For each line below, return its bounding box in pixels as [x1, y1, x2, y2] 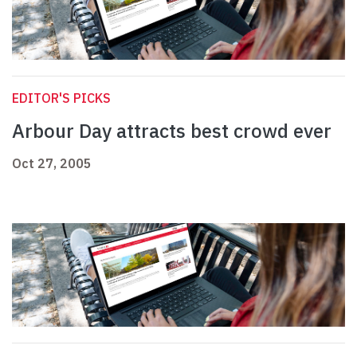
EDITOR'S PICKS [12, 90, 111, 107]
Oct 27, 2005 [12, 155, 92, 172]
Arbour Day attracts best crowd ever [12, 118, 331, 144]
